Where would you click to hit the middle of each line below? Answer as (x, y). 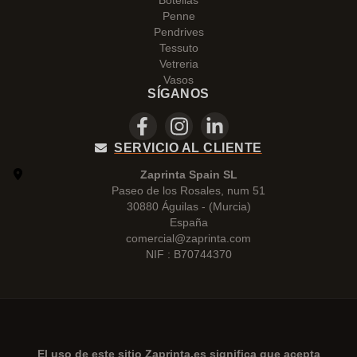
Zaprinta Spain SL (188, 175)
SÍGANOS (178, 94)
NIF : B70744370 (188, 254)
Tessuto (178, 48)
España (188, 222)
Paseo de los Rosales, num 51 (188, 190)
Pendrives (178, 32)
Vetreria (178, 64)
